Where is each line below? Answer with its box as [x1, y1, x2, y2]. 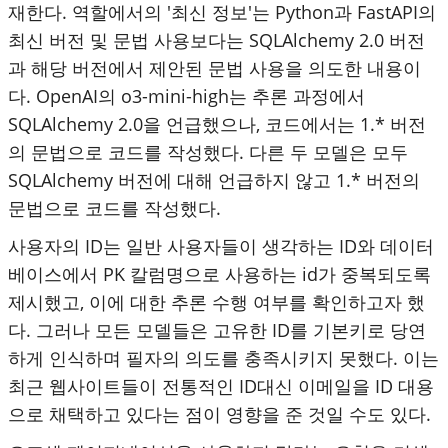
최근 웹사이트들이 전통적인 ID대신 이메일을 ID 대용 [8, 373, 434, 398]
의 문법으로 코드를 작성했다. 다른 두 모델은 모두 [8, 139, 408, 164]
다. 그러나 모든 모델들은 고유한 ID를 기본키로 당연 [8, 317, 426, 342]
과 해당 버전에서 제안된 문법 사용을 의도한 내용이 [8, 55, 421, 80]
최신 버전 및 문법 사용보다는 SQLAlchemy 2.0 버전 [8, 27, 425, 52]
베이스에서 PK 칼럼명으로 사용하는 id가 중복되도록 [8, 261, 431, 286]
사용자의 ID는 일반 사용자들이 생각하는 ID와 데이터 [8, 233, 434, 258]
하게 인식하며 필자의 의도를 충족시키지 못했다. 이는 [8, 345, 439, 370]
